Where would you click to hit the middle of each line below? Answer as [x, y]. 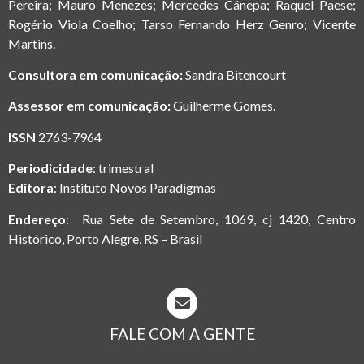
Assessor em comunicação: [91, 106]
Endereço [37, 219]
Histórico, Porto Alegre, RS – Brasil [105, 238]
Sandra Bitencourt [237, 74]
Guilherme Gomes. [224, 106]
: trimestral [123, 168]
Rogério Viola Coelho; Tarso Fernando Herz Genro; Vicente [182, 24]
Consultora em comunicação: [97, 74]
